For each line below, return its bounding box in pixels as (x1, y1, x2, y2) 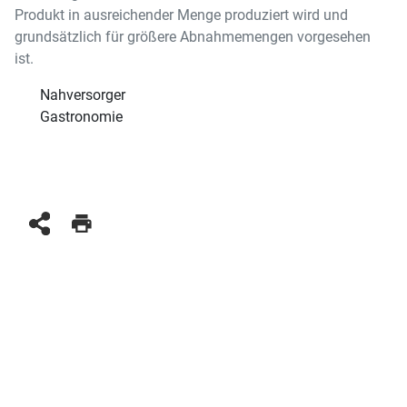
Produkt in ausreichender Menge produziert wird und (15, 6, 348, 25)
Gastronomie (40, 108, 123, 126)
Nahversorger (40, 86, 125, 104)
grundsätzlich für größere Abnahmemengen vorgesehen (15, 28, 371, 46)
